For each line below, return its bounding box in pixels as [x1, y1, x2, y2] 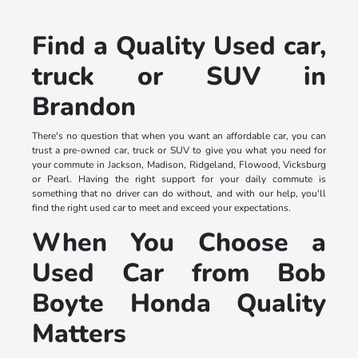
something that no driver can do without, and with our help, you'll [31, 186, 327, 200]
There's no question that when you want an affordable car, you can [31, 129, 327, 142]
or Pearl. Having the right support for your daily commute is [31, 172, 327, 185]
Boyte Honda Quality [31, 285, 327, 320]
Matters [31, 316, 126, 351]
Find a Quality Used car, [31, 28, 327, 63]
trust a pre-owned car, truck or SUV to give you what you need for [31, 143, 327, 157]
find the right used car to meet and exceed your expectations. [31, 201, 291, 214]
